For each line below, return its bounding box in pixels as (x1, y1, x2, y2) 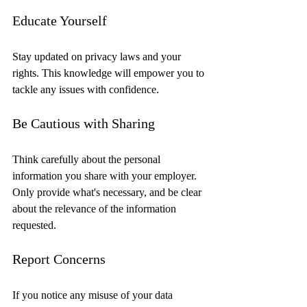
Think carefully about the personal (12, 153, 163, 166)
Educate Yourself (12, 13, 107, 29)
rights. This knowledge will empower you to (12, 67, 207, 79)
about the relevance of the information (12, 203, 179, 215)
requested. (12, 219, 56, 232)
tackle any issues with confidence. (12, 84, 159, 96)
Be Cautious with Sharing (12, 116, 155, 132)
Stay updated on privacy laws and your (12, 51, 184, 63)
